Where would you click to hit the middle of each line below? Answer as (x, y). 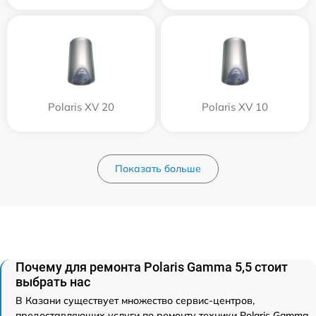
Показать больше (158, 169)
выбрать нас (53, 282)
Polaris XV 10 (235, 107)
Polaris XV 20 (81, 107)
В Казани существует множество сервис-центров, (135, 300)
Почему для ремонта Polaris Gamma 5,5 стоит (152, 267)
